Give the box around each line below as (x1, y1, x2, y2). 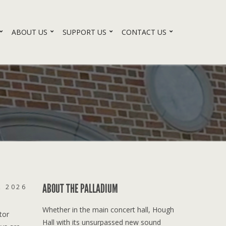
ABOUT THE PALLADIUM (42, 181, 118, 196)
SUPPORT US (63, 27, 106, 37)
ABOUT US (12, 27, 47, 37)
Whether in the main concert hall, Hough (42, 204, 174, 214)
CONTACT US (122, 27, 166, 37)
